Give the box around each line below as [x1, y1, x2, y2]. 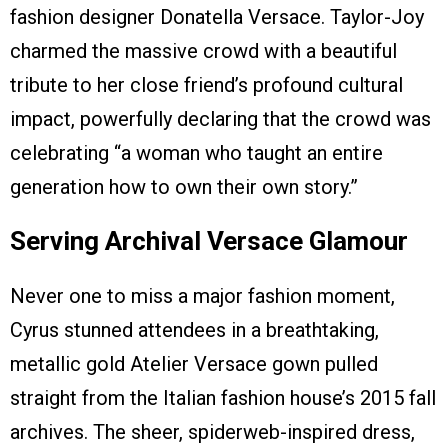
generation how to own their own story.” [10, 174, 358, 199]
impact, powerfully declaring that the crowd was [10, 106, 431, 131]
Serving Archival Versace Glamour [10, 225, 408, 256]
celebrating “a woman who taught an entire [10, 140, 383, 165]
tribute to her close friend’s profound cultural [10, 72, 403, 97]
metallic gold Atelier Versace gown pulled [10, 351, 378, 376]
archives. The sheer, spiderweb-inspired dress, [10, 419, 415, 444]
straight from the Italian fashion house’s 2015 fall [10, 385, 436, 410]
